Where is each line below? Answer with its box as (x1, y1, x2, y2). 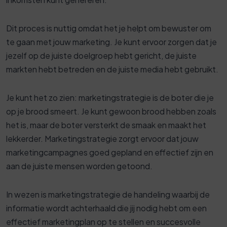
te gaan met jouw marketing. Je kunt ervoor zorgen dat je (6, 36, 217, 48)
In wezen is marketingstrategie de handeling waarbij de (6, 189, 210, 200)
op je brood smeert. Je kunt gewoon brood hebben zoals (6, 106, 216, 117)
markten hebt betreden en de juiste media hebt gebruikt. (6, 64, 218, 75)
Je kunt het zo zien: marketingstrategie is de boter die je (6, 92, 214, 103)
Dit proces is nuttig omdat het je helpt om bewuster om (6, 23, 211, 34)
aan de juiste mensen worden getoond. (6, 161, 153, 172)
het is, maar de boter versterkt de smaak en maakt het (6, 120, 206, 131)
